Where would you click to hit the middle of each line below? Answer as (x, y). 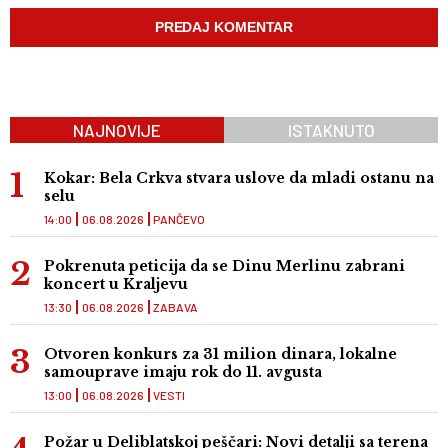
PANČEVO (179, 219)
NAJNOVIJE (117, 130)
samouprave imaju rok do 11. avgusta (183, 372)
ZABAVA (175, 307)
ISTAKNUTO (331, 130)
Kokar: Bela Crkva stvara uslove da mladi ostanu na (239, 178)
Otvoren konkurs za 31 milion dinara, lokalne (220, 354)
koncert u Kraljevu (116, 284)
